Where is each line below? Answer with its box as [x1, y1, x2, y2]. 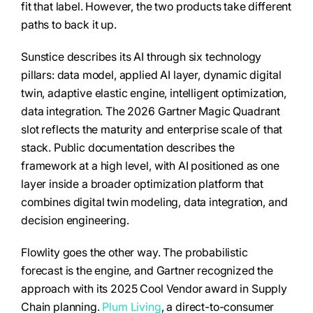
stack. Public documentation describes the [21, 140, 235, 154]
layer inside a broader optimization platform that [21, 177, 264, 191]
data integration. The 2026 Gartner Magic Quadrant [21, 104, 281, 118]
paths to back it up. [21, 17, 117, 31]
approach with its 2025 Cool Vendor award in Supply [21, 282, 287, 296]
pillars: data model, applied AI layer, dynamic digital [21, 68, 282, 82]
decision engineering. [21, 213, 129, 227]
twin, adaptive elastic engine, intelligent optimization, [21, 86, 287, 100]
